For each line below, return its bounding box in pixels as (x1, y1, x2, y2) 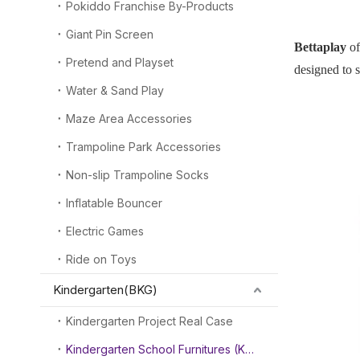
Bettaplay (294, 40, 346, 54)
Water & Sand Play (66, 84, 164, 97)
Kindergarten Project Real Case (66, 314, 233, 328)
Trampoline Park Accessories (66, 140, 221, 153)
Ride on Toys (66, 252, 137, 266)
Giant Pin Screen (66, 27, 153, 41)
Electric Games (66, 224, 144, 238)
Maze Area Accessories (66, 112, 192, 125)
